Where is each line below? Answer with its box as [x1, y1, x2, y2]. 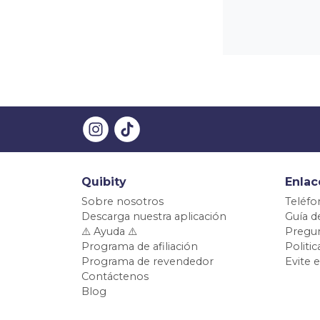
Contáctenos [81, 270, 149, 284]
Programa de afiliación [81, 240, 198, 254]
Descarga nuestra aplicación [81, 210, 226, 224]
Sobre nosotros [81, 195, 164, 209]
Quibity [81, 175, 126, 189]
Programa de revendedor [81, 255, 214, 269]
